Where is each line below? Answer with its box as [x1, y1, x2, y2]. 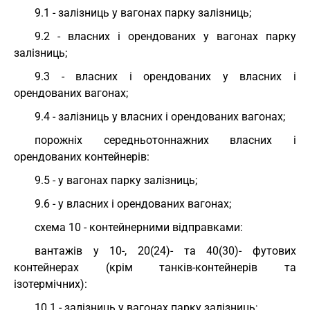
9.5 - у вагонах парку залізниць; [35, 174, 197, 187]
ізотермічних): [14, 277, 87, 291]
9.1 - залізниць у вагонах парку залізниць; [35, 6, 251, 19]
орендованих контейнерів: [14, 150, 149, 163]
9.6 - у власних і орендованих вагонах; [35, 197, 231, 210]
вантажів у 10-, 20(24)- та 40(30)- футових [35, 244, 296, 257]
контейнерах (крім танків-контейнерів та [14, 261, 296, 274]
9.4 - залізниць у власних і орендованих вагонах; [35, 110, 285, 123]
